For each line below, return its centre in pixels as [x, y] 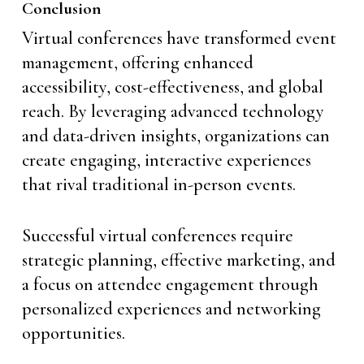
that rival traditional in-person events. [158, 184]
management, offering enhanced [137, 63]
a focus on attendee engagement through [170, 284]
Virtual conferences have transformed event [179, 38]
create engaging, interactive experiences [166, 160]
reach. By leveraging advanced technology [173, 111]
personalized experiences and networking [171, 309]
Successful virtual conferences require [157, 236]
